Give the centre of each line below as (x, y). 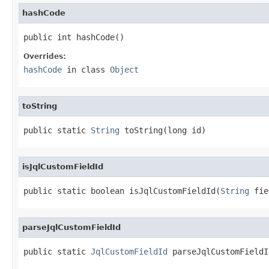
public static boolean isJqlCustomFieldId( (122, 191)
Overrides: (45, 56)
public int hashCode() (74, 37)
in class (86, 69)
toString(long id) (163, 130)
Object (124, 69)
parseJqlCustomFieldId (71, 227)
